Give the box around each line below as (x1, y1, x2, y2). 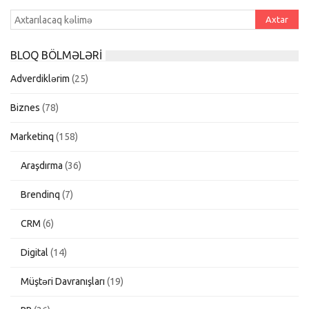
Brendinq (21, 188, 60, 200)
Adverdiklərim (10, 72, 70, 84)
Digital (21, 246, 48, 258)
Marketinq (10, 130, 54, 142)
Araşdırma (21, 159, 63, 171)
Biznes (10, 101, 40, 113)
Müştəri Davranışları (21, 275, 105, 287)
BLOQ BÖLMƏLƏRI (10, 48, 102, 61)
